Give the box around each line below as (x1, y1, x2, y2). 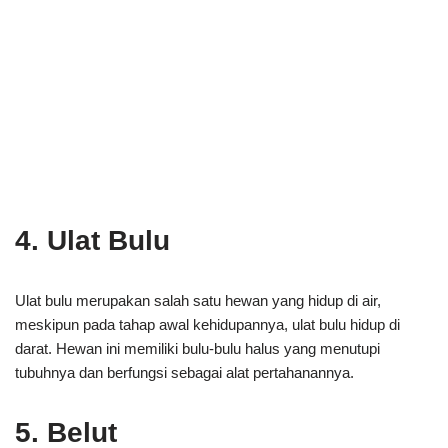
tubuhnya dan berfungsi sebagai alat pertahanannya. (15, 364, 354, 381)
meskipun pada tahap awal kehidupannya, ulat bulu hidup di (15, 316, 400, 333)
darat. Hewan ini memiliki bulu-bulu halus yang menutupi (15, 340, 380, 357)
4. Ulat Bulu (15, 225, 170, 256)
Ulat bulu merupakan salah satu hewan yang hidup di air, (15, 292, 381, 309)
